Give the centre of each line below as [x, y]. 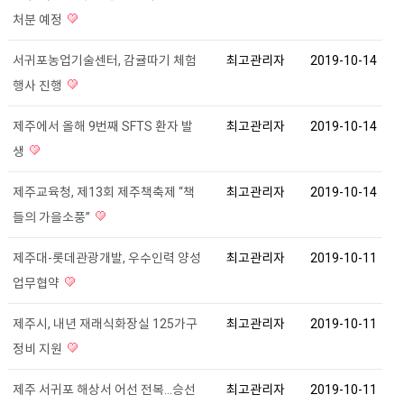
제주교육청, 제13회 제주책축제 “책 [103, 192]
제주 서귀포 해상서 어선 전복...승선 [104, 389]
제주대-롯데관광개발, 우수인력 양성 [106, 257]
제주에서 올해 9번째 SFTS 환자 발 [102, 126]
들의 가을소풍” [52, 217]
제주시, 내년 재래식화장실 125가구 [105, 323]
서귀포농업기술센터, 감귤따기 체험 [104, 60]
